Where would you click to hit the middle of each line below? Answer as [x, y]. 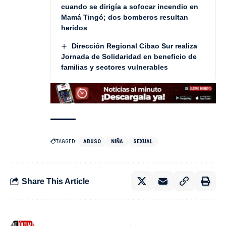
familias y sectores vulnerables [115, 67]
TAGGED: [66, 142]
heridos [74, 27]
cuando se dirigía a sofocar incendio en [130, 6]
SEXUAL [143, 142]
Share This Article [55, 181]
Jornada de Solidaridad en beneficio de [129, 56]
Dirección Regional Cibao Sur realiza [134, 46]
